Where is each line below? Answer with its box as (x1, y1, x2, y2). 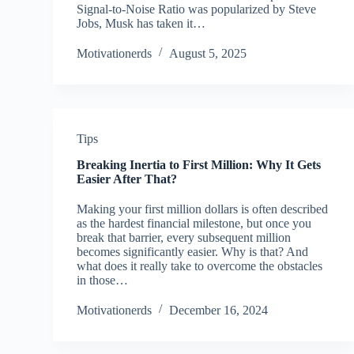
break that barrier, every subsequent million (77, 231, 292, 244)
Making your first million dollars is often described (77, 202, 329, 216)
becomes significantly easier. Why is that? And (77, 245, 309, 258)
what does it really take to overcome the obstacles (77, 259, 323, 273)
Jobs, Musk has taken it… (77, 17, 206, 30)
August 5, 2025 (169, 47, 247, 60)
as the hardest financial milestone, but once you (77, 217, 312, 230)
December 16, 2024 (169, 303, 269, 317)
